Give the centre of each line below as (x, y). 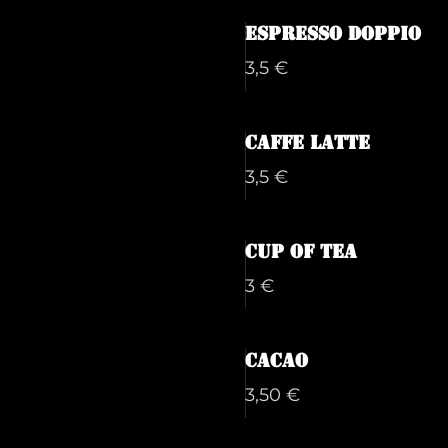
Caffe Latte (307, 142)
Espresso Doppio (333, 33)
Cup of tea (301, 251)
